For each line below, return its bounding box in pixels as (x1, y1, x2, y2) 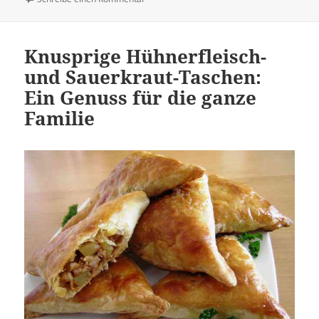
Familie (24, 105, 95, 132)
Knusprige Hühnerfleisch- (24, 43, 267, 70)
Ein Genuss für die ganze (24, 85, 257, 111)
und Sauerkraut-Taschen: (24, 64, 262, 90)
